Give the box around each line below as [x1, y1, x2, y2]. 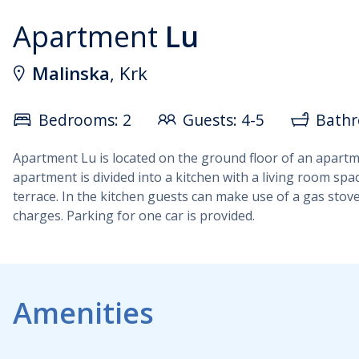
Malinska [32, 61, 110, 86]
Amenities [13, 293, 154, 333]
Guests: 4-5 [183, 108, 264, 131]
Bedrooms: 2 [38, 108, 131, 131]
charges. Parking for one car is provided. [13, 207, 255, 224]
